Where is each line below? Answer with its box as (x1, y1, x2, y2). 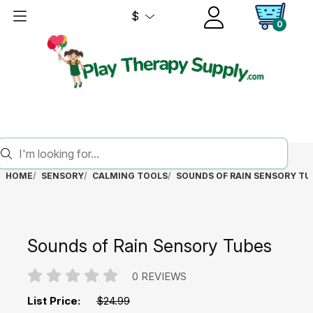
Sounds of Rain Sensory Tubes (27, 234, 272, 256)
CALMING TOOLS (92, 170, 168, 181)
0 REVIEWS (131, 270, 187, 283)
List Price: (27, 293, 80, 307)
